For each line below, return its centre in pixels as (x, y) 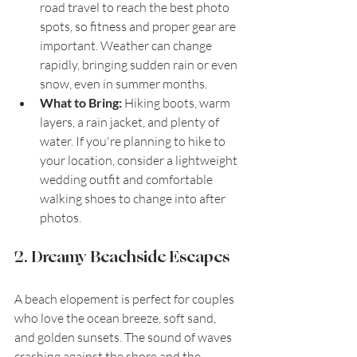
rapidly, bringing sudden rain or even (140, 65)
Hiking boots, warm (177, 103)
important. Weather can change (127, 46)
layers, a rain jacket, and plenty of (131, 122)
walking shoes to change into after (134, 199)
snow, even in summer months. (124, 84)
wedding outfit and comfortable (127, 180)
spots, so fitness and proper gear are (139, 27)
